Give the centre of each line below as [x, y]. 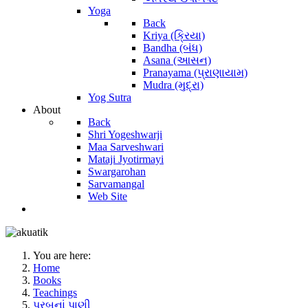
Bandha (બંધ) [173, 47]
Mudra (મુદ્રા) [173, 85]
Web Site [108, 196]
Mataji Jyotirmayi [126, 159]
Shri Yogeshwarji [125, 134]
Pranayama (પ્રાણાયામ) [195, 72]
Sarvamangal [116, 184]
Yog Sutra [110, 97]
